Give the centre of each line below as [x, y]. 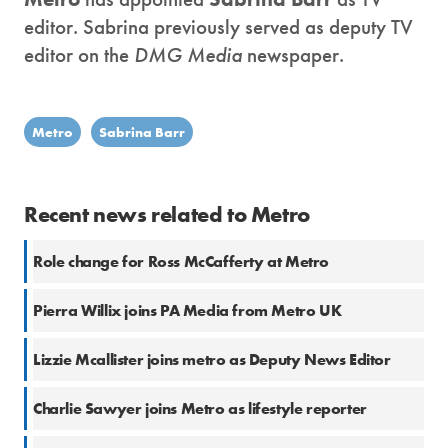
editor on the [79, 55]
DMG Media [190, 55]
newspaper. [295, 55]
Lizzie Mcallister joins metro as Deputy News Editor [212, 360]
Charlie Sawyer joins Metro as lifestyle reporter [200, 409]
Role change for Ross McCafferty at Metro [181, 262]
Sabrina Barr [142, 132]
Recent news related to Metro [167, 215]
